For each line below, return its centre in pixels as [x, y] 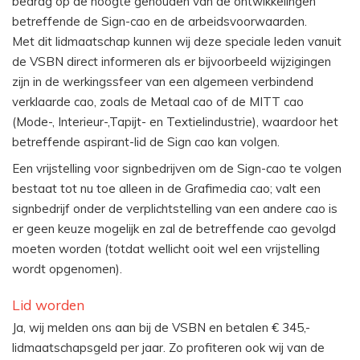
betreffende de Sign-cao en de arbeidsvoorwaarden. [160, 22]
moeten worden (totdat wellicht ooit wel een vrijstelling [166, 248]
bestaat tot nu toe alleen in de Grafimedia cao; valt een [166, 188]
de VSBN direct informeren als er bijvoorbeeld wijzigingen [172, 62]
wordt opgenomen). [67, 268]
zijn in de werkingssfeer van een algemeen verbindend [163, 82]
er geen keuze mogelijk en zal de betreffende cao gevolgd [174, 228]
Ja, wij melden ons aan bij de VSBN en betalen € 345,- [161, 328]
